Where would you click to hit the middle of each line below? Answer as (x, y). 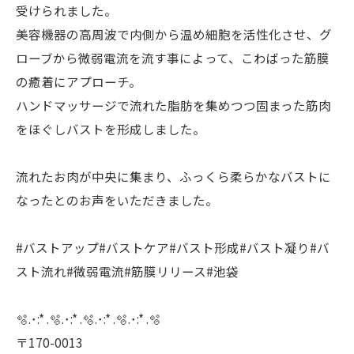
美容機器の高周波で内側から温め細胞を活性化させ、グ (174, 34)
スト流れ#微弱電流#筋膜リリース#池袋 (127, 271)
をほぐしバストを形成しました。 (111, 129)
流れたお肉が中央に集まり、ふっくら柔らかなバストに (173, 176)
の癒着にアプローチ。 (79, 81)
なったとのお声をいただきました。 (117, 200)
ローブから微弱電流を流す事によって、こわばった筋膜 (173, 58)
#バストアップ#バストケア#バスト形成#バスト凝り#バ (173, 247)
